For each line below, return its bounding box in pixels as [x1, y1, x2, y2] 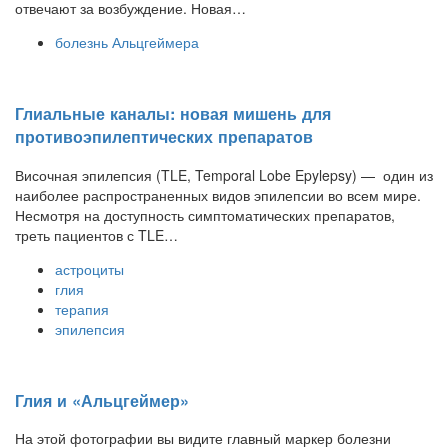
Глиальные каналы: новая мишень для [15, 102, 331, 126]
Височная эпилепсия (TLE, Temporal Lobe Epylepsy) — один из [15, 164, 433, 185]
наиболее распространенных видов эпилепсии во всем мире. [15, 184, 421, 205]
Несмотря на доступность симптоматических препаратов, [15, 204, 395, 225]
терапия [55, 298, 109, 319]
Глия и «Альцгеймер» [15, 388, 189, 412]
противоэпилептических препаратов [15, 125, 313, 149]
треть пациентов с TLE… [15, 224, 178, 245]
